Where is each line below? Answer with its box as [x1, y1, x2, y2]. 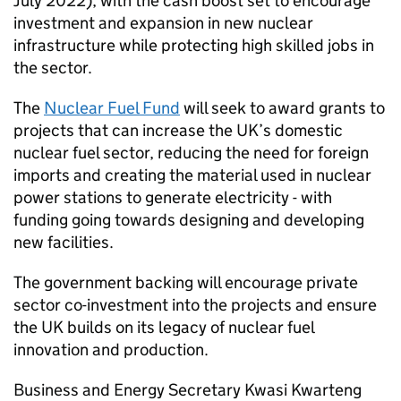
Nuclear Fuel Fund [44, 98, 180, 118]
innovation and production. [13, 339, 209, 360]
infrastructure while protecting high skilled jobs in [13, 35, 374, 55]
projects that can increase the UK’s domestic [13, 120, 343, 141]
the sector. [13, 57, 92, 78]
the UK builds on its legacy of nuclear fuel [13, 317, 314, 337]
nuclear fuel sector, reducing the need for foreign [13, 142, 369, 163]
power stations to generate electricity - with [13, 187, 332, 208]
